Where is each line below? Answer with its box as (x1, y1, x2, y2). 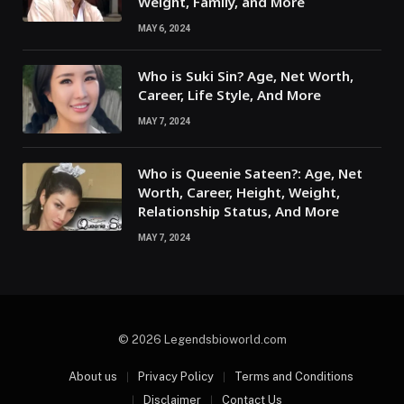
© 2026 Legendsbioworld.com (117, 333, 287, 347)
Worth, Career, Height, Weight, (138, 183, 340, 202)
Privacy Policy (138, 370, 214, 384)
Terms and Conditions (234, 370, 353, 384)
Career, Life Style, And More (138, 86, 321, 105)
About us (69, 370, 117, 384)
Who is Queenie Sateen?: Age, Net (138, 164, 363, 183)
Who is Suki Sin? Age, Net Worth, (138, 67, 353, 86)
